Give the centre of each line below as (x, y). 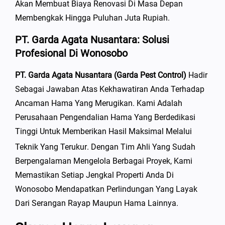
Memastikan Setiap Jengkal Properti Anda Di (94, 175)
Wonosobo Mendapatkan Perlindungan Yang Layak (106, 189)
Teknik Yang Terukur (51, 147)
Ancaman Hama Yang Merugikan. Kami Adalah (99, 103)
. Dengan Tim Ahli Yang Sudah (141, 147)
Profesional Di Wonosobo (71, 53)
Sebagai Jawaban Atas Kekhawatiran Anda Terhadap (110, 89)
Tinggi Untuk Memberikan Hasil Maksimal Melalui (103, 131)
